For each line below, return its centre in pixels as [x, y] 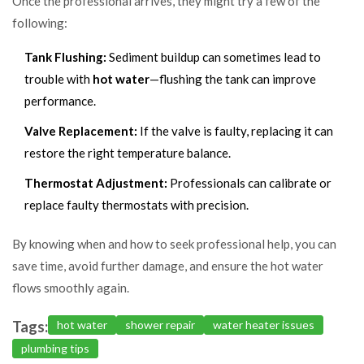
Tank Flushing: [65, 56]
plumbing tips [55, 348]
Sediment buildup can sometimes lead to [214, 56]
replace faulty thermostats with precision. [136, 204]
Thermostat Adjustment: [96, 182]
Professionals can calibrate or [249, 182]
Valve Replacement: [81, 130]
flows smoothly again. [71, 287]
